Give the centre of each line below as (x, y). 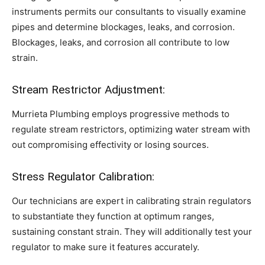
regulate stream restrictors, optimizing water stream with (131, 129)
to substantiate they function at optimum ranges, (113, 216)
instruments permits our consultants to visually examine (129, 12)
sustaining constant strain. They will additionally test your (132, 232)
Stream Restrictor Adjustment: (90, 90)
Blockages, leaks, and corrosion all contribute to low (121, 42)
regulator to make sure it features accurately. (106, 247)
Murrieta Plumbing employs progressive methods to (121, 114)
